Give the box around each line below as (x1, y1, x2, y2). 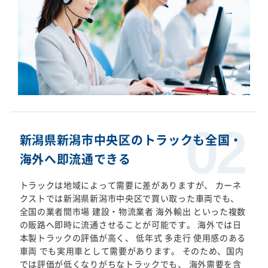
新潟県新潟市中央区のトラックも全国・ (19, 131, 243, 149)
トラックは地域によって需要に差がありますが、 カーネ (19, 179, 242, 191)
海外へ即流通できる (19, 150, 131, 168)
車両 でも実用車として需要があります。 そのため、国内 (19, 245, 244, 257)
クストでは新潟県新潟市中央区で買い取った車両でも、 (19, 192, 240, 205)
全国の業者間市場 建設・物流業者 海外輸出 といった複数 (19, 205, 246, 218)
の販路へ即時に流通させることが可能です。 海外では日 (19, 218, 242, 231)
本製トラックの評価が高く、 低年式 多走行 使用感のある (19, 232, 246, 244)
